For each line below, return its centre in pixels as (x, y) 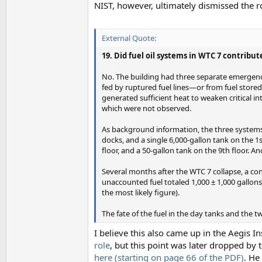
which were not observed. (146, 108)
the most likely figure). (141, 192)
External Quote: (129, 38)
